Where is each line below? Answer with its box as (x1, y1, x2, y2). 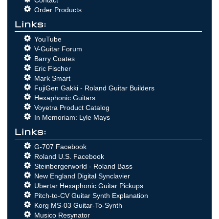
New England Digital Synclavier (34, 172, 130, 180)
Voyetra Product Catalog (34, 103, 109, 111)
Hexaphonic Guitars (34, 93, 95, 102)
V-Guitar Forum (34, 44, 82, 53)
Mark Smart (34, 74, 70, 82)
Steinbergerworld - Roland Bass (34, 162, 132, 170)
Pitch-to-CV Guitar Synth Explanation (34, 191, 148, 199)
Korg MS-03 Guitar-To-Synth (34, 201, 122, 209)
